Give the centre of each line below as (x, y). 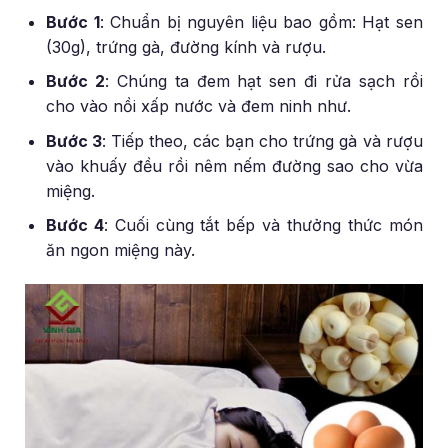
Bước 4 (75, 225)
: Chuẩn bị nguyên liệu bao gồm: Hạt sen (261, 21)
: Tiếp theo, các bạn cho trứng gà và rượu (262, 140)
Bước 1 (73, 21)
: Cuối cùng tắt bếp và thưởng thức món (263, 225)
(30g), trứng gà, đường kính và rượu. (186, 46)
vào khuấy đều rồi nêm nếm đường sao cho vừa (234, 165)
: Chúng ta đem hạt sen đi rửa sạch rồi (264, 81)
